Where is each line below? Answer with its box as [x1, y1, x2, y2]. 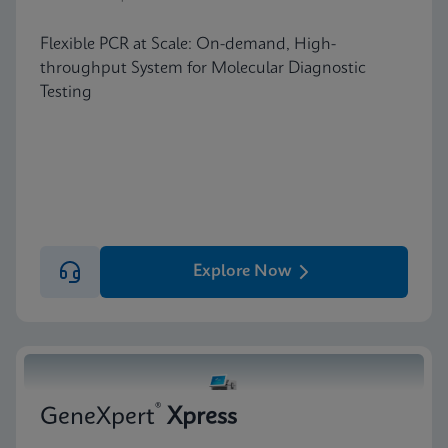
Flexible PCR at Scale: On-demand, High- [40, 35, 336, 53]
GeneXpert [40, 405, 155, 430]
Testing [40, 83, 92, 101]
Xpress [167, 405, 237, 430]
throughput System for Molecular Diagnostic [40, 59, 366, 77]
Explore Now [192, 262, 292, 280]
